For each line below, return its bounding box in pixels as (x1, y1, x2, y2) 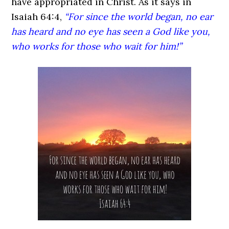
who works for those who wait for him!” (11, 40, 182, 52)
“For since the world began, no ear (64, 11, 214, 22)
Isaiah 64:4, (11, 11, 62, 22)
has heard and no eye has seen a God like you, (11, 26, 211, 37)
